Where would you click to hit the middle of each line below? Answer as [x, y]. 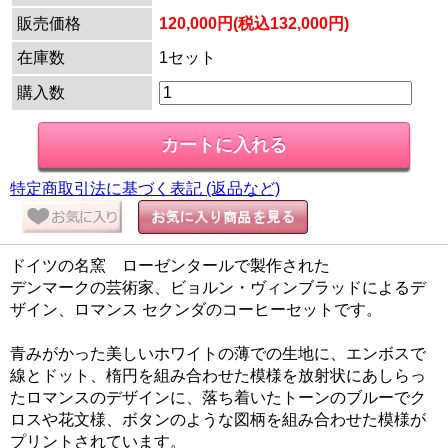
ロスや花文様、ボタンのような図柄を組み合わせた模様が [218, 419]
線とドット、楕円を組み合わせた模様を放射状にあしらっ [218, 375]
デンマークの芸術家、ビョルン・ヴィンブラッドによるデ [218, 287]
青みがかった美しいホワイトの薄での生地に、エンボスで [218, 353]
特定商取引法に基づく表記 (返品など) [145, 188]
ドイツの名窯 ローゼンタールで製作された [170, 265]
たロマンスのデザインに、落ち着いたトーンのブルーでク [218, 397]
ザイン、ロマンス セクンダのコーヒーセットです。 [196, 309]
